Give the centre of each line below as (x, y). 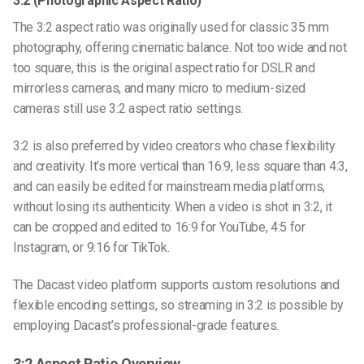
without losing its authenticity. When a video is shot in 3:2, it (173, 207)
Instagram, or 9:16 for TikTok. (93, 248)
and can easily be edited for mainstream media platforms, (169, 187)
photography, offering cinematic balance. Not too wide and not (180, 48)
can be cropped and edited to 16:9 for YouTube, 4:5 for (159, 227)
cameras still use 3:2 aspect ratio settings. (130, 109)
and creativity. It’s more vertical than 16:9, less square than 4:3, (180, 167)
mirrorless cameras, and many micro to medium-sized (159, 89)
